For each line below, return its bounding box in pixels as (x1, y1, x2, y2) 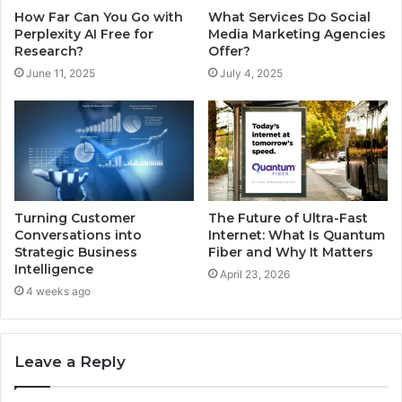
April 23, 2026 (220, 267, 290, 282)
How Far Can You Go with (14, 8, 183, 25)
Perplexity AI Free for (14, 25, 153, 42)
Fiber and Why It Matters (208, 244, 373, 261)
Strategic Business (14, 244, 137, 261)
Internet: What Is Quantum (208, 227, 385, 244)
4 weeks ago (26, 284, 91, 299)
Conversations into (14, 227, 142, 244)
